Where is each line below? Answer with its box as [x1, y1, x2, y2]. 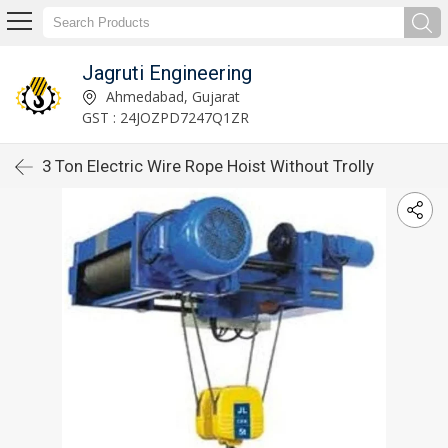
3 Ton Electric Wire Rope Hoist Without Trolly [42, 156, 374, 176]
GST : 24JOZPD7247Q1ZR [81, 107, 249, 127]
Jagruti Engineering [81, 60, 252, 85]
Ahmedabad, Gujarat [101, 86, 240, 106]
